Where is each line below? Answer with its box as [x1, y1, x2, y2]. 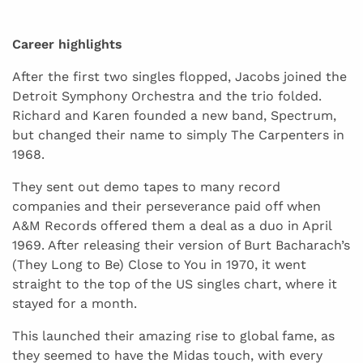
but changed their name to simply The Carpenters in [12, 127, 344, 143]
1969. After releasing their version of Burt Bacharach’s [12, 237, 350, 254]
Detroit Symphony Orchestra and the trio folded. [12, 88, 322, 105]
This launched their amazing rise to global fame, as [12, 328, 335, 344]
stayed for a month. [12, 296, 137, 312]
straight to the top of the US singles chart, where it [12, 276, 337, 293]
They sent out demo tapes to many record [12, 179, 280, 195]
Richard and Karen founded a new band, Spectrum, [12, 108, 336, 124]
